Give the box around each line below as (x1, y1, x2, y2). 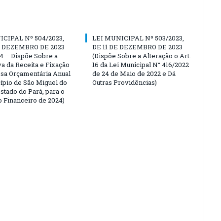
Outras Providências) (92, 77, 157, 87)
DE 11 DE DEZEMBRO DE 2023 (92, 42, 183, 51)
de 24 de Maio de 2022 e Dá (92, 69, 176, 78)
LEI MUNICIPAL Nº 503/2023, (92, 33, 184, 42)
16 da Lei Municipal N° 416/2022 (92, 60, 189, 69)
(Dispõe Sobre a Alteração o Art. (92, 51, 191, 60)
